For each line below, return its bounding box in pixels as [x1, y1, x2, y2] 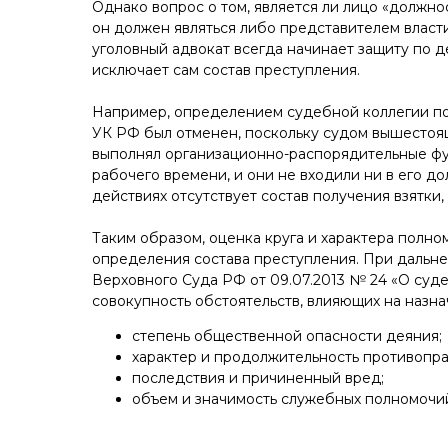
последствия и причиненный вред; [132, 369, 384, 387]
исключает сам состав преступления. [92, 61, 360, 79]
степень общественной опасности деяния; [132, 327, 442, 345]
